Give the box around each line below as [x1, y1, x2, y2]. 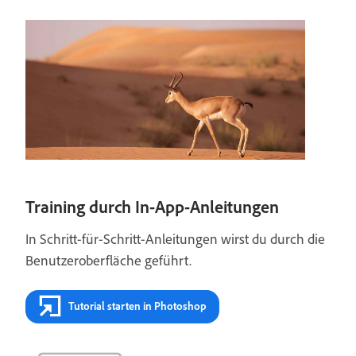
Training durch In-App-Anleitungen [25, 195, 279, 218]
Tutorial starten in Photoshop [68, 299, 207, 313]
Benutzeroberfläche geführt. [25, 251, 192, 269]
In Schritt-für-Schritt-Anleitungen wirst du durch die [25, 230, 325, 248]
